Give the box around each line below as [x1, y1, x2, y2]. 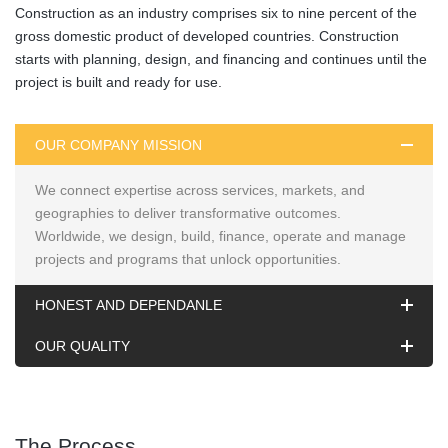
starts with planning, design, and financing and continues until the [15, 51, 427, 68]
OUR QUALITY [35, 338, 130, 355]
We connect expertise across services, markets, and [35, 182, 365, 199]
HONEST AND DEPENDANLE [35, 297, 222, 314]
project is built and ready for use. [15, 74, 222, 91]
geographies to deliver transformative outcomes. [35, 205, 341, 222]
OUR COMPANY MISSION [35, 137, 202, 154]
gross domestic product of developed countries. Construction [15, 28, 399, 45]
